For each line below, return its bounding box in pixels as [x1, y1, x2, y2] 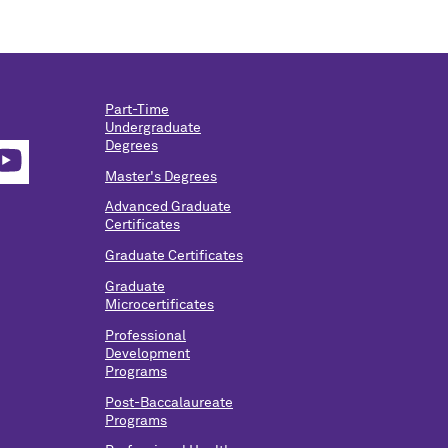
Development [105, 346, 190, 361]
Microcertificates [105, 297, 214, 312]
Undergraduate [105, 120, 201, 135]
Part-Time [105, 102, 169, 117]
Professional [105, 328, 186, 343]
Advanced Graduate [105, 200, 231, 215]
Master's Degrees [105, 169, 217, 184]
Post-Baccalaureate [105, 395, 233, 410]
